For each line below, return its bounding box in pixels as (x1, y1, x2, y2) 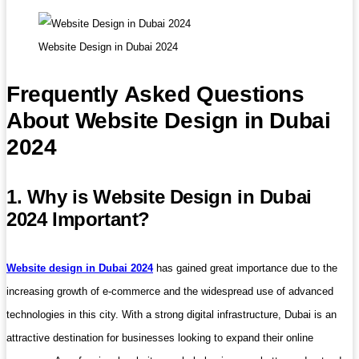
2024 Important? (6, 208, 151, 231)
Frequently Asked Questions (6, 82, 305, 107)
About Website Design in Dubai (6, 108, 331, 134)
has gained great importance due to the (153, 262, 337, 275)
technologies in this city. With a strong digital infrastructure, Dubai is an (6, 309, 337, 321)
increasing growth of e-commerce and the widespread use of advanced (6, 285, 333, 298)
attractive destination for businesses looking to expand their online (6, 332, 313, 345)
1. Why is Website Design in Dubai (6, 186, 312, 208)
